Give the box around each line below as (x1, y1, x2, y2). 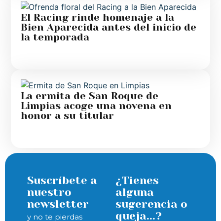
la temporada (21, 32, 90, 43)
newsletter (27, 198, 89, 211)
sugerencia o (115, 198, 187, 211)
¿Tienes (115, 174, 159, 187)
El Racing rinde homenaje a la (21, 12, 175, 24)
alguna (115, 186, 154, 199)
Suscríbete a (27, 174, 97, 187)
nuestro (27, 186, 72, 199)
